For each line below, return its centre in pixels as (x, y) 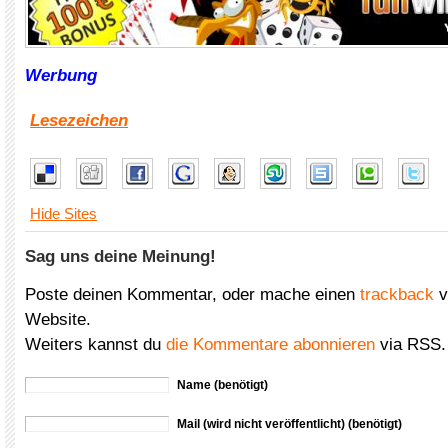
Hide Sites (63, 213)
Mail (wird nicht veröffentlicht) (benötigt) (289, 424)
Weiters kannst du (95, 344)
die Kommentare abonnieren (270, 344)
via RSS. (410, 344)
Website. (58, 319)
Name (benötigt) (222, 385)
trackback (397, 294)
